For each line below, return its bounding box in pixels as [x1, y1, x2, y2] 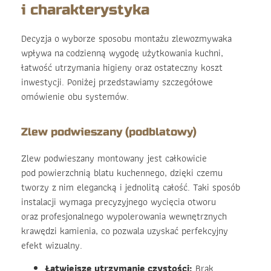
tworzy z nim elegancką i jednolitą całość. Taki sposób [21, 179, 240, 195]
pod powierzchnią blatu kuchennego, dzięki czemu [21, 165, 223, 180]
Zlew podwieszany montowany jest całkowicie [21, 150, 207, 166]
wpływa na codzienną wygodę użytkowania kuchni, [21, 45, 223, 61]
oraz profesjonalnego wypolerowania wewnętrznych [21, 208, 227, 224]
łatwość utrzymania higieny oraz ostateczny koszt [21, 60, 223, 76]
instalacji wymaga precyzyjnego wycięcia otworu [21, 194, 216, 209]
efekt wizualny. [21, 237, 82, 253]
